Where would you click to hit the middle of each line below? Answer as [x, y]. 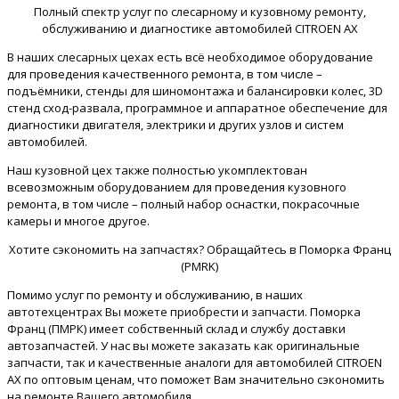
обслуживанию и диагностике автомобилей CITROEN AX [199, 29]
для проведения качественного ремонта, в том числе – [165, 74]
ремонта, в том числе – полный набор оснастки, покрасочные [183, 204]
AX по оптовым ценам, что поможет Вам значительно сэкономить [196, 380]
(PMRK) [199, 267]
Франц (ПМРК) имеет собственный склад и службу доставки [176, 329]
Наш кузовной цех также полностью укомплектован [157, 171]
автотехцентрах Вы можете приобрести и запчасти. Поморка [184, 312]
